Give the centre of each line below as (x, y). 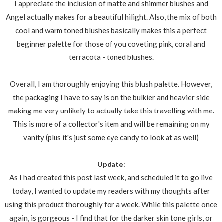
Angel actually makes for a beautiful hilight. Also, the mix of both (111, 17)
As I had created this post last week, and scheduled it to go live (111, 177)
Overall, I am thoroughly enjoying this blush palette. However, (111, 83)
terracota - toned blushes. (111, 57)
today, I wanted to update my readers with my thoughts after (111, 191)
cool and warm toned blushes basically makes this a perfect (111, 30)
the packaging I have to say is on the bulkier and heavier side (111, 97)
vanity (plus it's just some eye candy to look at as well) (111, 137)
